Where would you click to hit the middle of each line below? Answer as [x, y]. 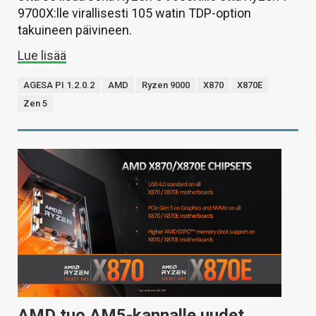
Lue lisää [42, 55]
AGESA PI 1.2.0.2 [59, 85]
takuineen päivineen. [75, 30]
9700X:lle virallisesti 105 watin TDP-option [134, 13]
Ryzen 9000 [166, 85]
